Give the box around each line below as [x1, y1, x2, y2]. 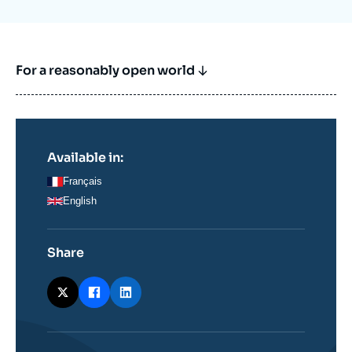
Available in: [47, 149, 123, 167]
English [63, 195, 97, 207]
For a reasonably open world [16, 62, 195, 79]
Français [63, 175, 102, 188]
